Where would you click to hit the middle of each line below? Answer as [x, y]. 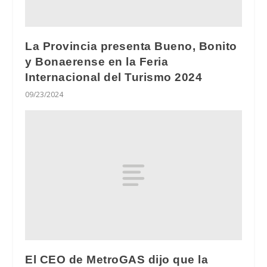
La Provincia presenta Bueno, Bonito [131, 46]
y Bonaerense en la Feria [97, 62]
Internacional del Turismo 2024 [114, 77]
